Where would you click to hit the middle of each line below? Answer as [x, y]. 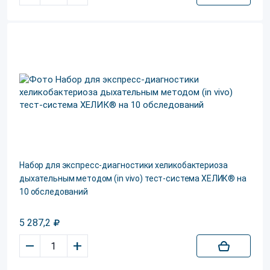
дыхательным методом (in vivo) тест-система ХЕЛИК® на [133, 178]
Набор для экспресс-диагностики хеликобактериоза [124, 165]
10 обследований [54, 192]
